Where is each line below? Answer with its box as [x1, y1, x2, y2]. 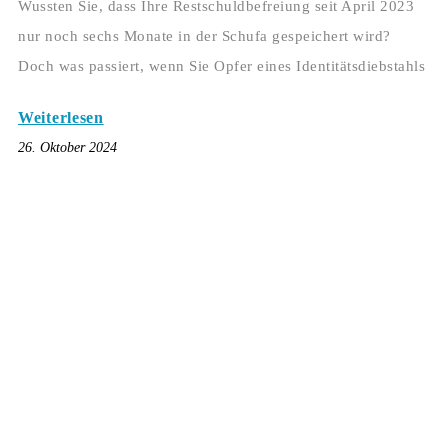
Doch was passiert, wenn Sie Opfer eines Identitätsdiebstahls [18, 58, 425, 75]
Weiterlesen [18, 109, 104, 127]
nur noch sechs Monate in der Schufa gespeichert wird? [18, 28, 391, 45]
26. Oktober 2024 [18, 140, 117, 156]
